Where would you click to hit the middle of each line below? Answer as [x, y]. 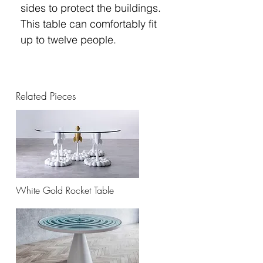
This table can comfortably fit [89, 23]
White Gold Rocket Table [65, 190]
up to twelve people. [68, 39]
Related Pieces [46, 96]
